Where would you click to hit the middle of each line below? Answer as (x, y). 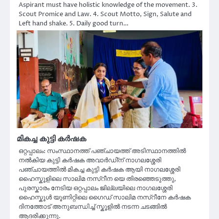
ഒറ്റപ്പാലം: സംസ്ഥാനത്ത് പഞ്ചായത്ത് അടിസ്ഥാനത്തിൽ (102, 151)
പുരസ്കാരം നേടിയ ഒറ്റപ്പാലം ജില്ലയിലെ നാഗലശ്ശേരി (96, 188)
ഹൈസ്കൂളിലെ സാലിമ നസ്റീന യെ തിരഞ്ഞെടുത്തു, (97, 179)
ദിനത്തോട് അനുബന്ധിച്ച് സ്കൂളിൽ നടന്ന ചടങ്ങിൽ (93, 207)
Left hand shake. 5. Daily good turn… (74, 24)
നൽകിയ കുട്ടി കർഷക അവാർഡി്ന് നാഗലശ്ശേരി (90, 161)
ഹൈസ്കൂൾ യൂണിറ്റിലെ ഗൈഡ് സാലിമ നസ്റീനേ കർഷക (105, 198)
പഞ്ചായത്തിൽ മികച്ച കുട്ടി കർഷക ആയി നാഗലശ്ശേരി (99, 170)
